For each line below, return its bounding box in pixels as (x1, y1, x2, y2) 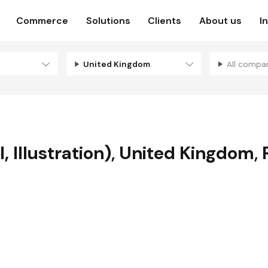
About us (199, 14, 242, 28)
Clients (148, 14, 182, 28)
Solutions (86, 14, 130, 28)
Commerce (16, 14, 69, 28)
